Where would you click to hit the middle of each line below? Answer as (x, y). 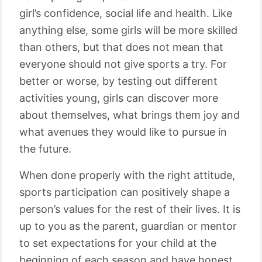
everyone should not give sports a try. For (123, 64)
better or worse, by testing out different (118, 81)
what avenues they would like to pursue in (123, 132)
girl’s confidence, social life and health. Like (126, 13)
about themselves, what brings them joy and (130, 115)
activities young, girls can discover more (119, 98)
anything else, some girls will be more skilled (128, 30)
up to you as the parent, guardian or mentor (128, 226)
